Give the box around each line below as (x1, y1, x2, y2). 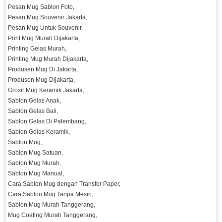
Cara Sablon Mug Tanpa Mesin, (8, 191, 93, 198)
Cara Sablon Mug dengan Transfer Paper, (8, 180, 120, 188)
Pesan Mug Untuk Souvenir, (8, 24, 83, 32)
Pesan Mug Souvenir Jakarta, (8, 14, 87, 21)
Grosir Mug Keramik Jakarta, (8, 87, 84, 94)
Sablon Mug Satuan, (8, 149, 63, 157)
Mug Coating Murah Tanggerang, (8, 212, 97, 219)
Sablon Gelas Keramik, (8, 128, 70, 136)
